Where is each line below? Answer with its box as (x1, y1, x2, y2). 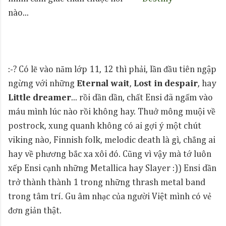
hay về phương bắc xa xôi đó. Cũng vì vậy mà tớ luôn (8, 150, 211, 159)
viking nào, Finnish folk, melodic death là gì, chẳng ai (8, 136, 215, 145)
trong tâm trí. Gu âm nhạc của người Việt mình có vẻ (8, 192, 211, 201)
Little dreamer (8, 93, 71, 102)
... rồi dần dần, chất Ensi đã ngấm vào (71, 93, 213, 102)
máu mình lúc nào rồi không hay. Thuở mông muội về (8, 107, 215, 117)
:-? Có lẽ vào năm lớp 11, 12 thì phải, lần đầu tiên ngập (8, 65, 216, 74)
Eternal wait (77, 79, 130, 88)
